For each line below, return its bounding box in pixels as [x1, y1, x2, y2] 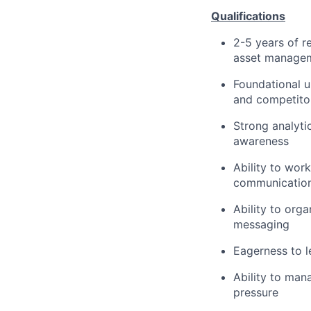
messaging [233, 217, 289, 231]
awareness [233, 134, 289, 148]
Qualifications [211, 9, 285, 23]
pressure [233, 285, 278, 299]
